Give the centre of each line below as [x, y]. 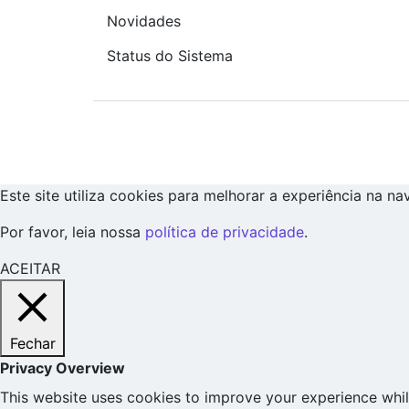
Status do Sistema [170, 55]
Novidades [144, 21]
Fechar [32, 343]
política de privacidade [225, 231]
